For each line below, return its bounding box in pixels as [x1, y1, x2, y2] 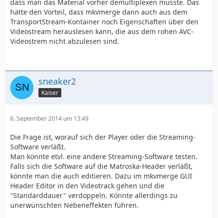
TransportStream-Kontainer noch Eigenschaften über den [10, 17, 199, 26]
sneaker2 [38, 75, 76, 87]
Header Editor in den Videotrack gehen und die [10, 181, 164, 190]
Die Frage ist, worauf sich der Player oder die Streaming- [10, 132, 196, 142]
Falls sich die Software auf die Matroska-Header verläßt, [10, 162, 193, 171]
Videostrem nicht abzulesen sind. [10, 36, 119, 46]
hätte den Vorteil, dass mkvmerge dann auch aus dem [10, 7, 187, 17]
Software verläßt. [10, 142, 66, 151]
